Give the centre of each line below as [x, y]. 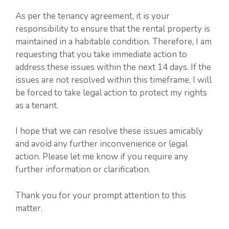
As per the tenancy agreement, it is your [93, 16]
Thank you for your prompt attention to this [101, 195]
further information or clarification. [83, 170]
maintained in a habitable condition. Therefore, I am [113, 41]
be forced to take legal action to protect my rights [111, 93]
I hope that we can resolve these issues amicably [109, 131]
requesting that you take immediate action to [101, 54]
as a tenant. [37, 105]
